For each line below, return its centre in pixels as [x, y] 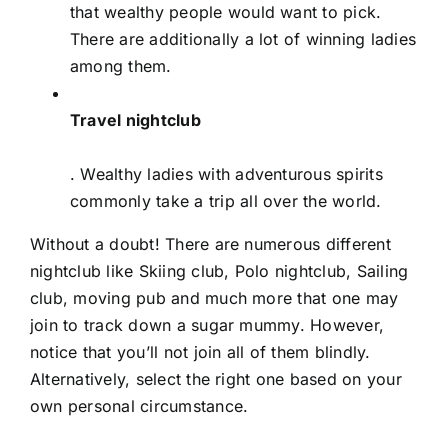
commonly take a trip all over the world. [226, 200]
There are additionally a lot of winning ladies [243, 38]
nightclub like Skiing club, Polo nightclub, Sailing [219, 270]
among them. [121, 65]
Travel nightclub [135, 119]
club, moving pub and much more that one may [214, 297]
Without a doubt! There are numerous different [210, 243]
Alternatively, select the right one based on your [216, 378]
